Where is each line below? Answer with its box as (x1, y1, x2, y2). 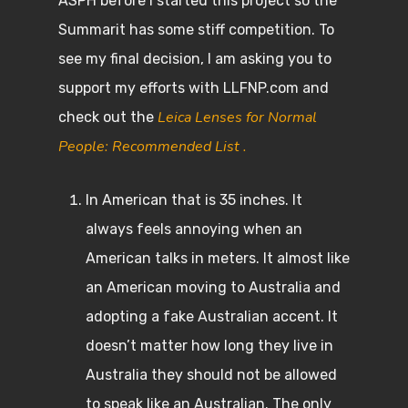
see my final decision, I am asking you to (58, 50, 331, 67)
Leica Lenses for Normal (158, 107, 317, 127)
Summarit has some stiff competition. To (58, 21, 334, 38)
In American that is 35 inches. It (86, 191, 302, 209)
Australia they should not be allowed (86, 366, 337, 383)
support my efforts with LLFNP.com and (58, 79, 329, 97)
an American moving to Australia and (86, 279, 341, 296)
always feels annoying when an (86, 220, 302, 238)
